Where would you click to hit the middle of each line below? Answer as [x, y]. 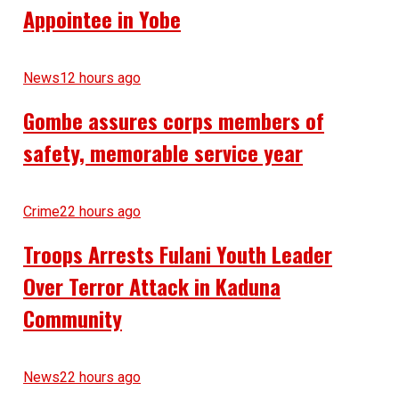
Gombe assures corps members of [173, 121]
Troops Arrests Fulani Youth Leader [177, 254]
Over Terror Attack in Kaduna [151, 286]
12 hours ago [100, 78]
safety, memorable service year [163, 153]
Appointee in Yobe [102, 19]
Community [72, 318]
